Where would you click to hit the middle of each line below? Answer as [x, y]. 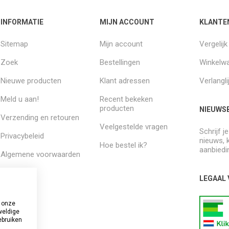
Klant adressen [125, 81]
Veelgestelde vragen [134, 127]
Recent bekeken [127, 99]
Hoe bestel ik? [124, 145]
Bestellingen [120, 62]
